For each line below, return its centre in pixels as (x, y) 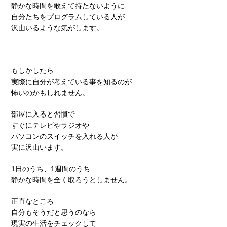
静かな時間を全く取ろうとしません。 (71, 180)
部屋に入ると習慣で (43, 114)
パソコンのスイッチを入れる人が (64, 136)
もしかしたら (32, 70)
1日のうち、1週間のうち (51, 168)
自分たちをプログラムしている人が (68, 16)
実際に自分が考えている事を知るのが (71, 81)
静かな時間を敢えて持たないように (68, 5)
